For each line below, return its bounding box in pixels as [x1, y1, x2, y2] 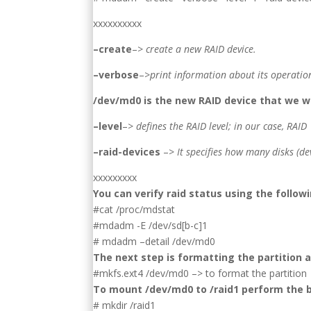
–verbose [93, 67, 140, 81]
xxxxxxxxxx [93, 16, 142, 30]
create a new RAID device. [146, 42, 257, 56]
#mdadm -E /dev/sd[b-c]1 [93, 218, 208, 232]
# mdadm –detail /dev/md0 [93, 234, 216, 248]
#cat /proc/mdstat [93, 202, 176, 216]
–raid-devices [93, 144, 161, 158]
